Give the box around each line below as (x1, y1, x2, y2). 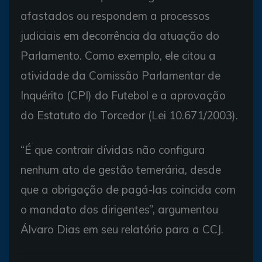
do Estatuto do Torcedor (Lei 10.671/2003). (20, 108, 238, 122)
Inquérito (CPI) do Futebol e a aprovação (20, 88, 226, 102)
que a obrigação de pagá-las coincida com (20, 182, 236, 196)
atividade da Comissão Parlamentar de (20, 68, 220, 82)
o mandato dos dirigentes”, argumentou (20, 202, 218, 216)
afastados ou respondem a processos (20, 8, 210, 23)
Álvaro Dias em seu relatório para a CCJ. (20, 222, 223, 236)
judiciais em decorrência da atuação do (20, 28, 219, 43)
